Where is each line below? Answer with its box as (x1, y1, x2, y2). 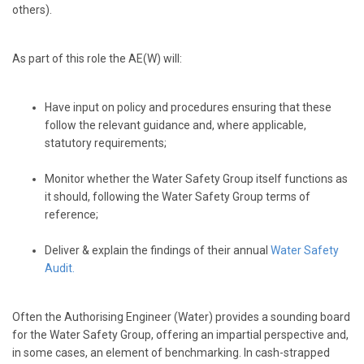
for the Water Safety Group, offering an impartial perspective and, (12, 328, 349, 342)
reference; (45, 208, 98, 222)
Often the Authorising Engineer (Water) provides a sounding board (12, 310, 350, 324)
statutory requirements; (45, 136, 167, 150)
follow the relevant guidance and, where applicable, (45, 119, 306, 132)
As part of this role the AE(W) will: (12, 52, 182, 66)
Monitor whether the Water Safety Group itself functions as (45, 172, 348, 186)
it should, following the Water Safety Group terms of (45, 190, 310, 204)
